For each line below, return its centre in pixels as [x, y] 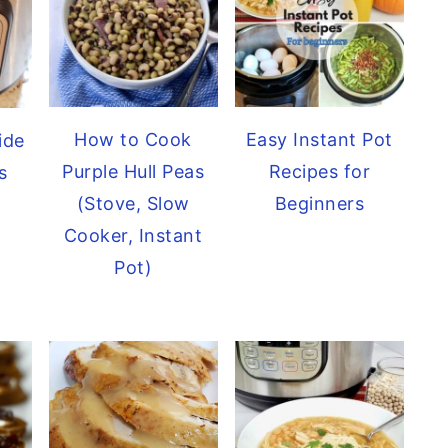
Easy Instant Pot [319, 140]
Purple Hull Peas [133, 172]
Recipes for [319, 172]
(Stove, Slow [133, 204]
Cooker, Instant [133, 236]
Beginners [319, 204]
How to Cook [133, 140]
